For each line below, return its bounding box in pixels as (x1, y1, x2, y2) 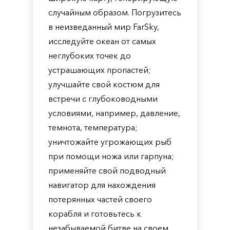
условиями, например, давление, (48, 108, 180, 118)
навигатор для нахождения (48, 180, 156, 190)
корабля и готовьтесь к (48, 208, 141, 219)
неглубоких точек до (48, 50, 131, 61)
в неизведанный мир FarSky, (48, 22, 159, 32)
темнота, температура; (48, 122, 138, 132)
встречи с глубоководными (48, 93, 158, 104)
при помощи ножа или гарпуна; (48, 151, 174, 161)
